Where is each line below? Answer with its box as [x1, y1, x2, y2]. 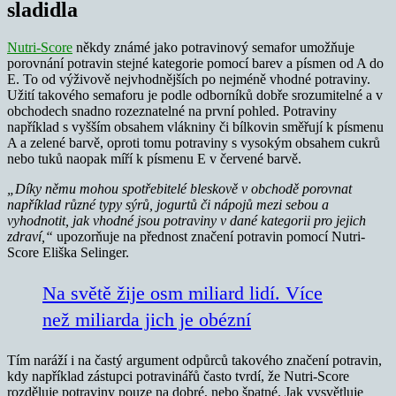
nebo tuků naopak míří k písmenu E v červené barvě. [7, 150, 301, 166]
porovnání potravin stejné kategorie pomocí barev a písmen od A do [7, 55, 384, 71]
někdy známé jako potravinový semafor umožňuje [72, 39, 354, 55]
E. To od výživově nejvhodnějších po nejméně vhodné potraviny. [7, 71, 370, 87]
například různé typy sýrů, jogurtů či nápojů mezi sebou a [7, 196, 329, 212]
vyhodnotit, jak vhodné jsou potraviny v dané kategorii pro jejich [7, 212, 366, 228]
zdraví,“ [7, 228, 57, 244]
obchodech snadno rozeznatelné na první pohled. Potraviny [7, 103, 337, 118]
